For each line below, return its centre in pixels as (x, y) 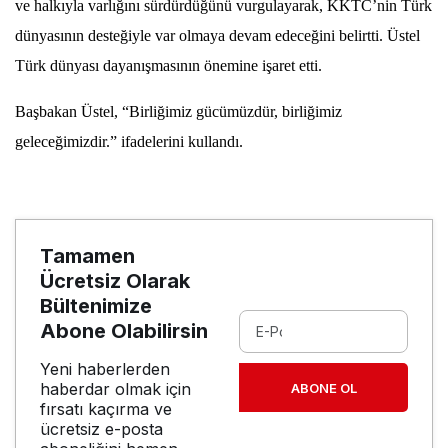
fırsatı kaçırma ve (106, 408)
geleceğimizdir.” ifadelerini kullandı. (129, 141)
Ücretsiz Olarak (115, 280)
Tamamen (87, 255)
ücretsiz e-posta (101, 428)
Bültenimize (96, 305)
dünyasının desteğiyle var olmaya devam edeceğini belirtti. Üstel (217, 35)
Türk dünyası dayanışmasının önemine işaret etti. (168, 65)
